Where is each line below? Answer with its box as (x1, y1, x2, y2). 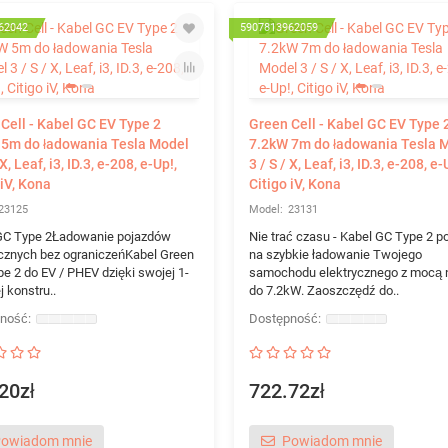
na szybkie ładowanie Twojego (248, 247, 422, 262)
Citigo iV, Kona (248, 176, 341, 192)
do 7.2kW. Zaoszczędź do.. (248, 283, 399, 298)
